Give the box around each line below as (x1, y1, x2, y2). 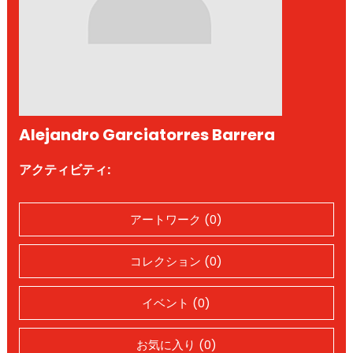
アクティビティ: (18, 160, 110, 179)
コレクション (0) (130, 252, 223, 269)
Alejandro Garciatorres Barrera (18, 123, 275, 146)
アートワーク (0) (130, 210, 223, 228)
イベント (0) (142, 294, 211, 311)
